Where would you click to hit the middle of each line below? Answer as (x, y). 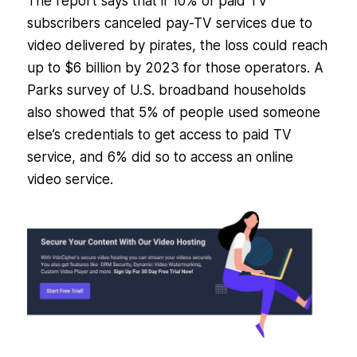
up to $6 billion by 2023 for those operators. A (175, 68)
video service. (70, 180)
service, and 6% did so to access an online (160, 157)
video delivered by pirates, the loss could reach (177, 46)
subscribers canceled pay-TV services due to (169, 24)
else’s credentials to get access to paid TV (159, 135)
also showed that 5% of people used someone (173, 113)
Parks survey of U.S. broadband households (166, 90)
